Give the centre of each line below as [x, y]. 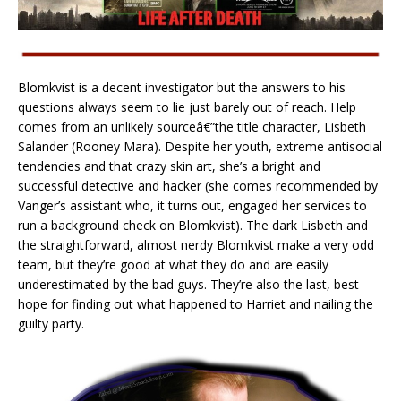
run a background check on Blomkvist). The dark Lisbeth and [193, 226]
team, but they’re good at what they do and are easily [173, 265]
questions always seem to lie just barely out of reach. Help [187, 107]
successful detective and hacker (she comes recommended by [198, 186]
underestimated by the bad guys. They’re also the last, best [188, 285]
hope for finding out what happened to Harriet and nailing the [196, 304]
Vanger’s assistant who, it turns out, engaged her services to [192, 206]
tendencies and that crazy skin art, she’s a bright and [169, 166]
